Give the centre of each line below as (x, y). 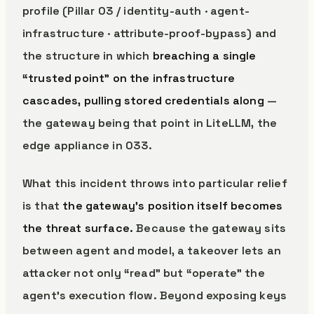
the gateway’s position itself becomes (173, 206)
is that (43, 206)
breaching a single (204, 56)
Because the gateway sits (210, 228)
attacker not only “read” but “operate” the (144, 273)
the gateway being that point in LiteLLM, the (150, 123)
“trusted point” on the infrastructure (129, 78)
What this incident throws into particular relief (155, 183)
